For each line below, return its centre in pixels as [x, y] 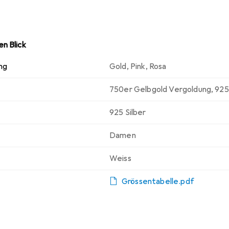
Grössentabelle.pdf [158, 182]
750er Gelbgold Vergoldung [160, 90]
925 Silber [128, 113]
